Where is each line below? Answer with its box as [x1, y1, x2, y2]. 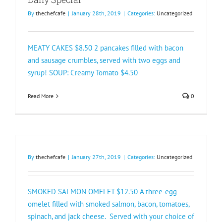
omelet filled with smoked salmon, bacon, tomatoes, [28, 199, 189, 209]
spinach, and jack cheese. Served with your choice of [28, 212, 194, 221]
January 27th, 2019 [72, 153, 121, 161]
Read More [28, 92, 54, 100]
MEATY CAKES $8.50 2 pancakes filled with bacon [28, 43, 183, 53]
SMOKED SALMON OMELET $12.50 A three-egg [28, 187, 177, 196]
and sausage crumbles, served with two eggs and [28, 55, 180, 65]
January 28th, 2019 [72, 9, 121, 17]
